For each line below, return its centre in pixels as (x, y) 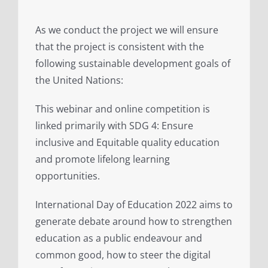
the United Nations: (79, 80)
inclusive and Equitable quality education (127, 143)
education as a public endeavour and (119, 238)
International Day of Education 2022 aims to (134, 205)
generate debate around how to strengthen (134, 222)
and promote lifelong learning (103, 159)
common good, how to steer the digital (123, 255)
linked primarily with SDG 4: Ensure (114, 126)
